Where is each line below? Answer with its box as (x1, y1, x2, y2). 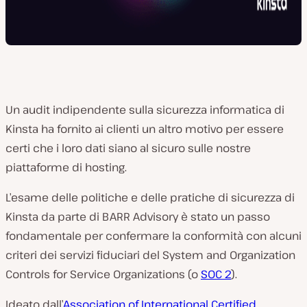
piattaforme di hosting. (5, 160, 127, 175)
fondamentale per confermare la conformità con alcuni (5, 228, 302, 243)
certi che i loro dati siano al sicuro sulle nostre (5, 140, 251, 156)
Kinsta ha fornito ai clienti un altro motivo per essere (5, 121, 284, 136)
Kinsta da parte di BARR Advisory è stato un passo (5, 209, 270, 224)
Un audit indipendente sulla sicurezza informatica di (5, 102, 284, 117)
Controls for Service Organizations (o (5, 267, 201, 282)
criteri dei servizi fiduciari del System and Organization (5, 247, 295, 262)
